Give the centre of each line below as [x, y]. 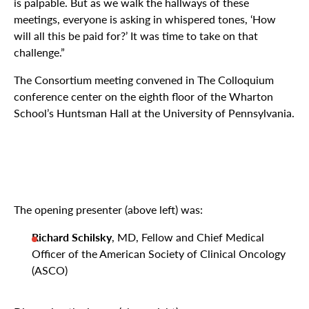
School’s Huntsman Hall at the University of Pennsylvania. [154, 112]
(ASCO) [50, 270]
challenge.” [39, 52]
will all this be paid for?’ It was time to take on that [136, 35]
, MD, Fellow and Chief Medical [188, 237]
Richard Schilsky [72, 237]
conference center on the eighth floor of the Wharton [143, 96]
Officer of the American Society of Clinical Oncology [159, 253]
